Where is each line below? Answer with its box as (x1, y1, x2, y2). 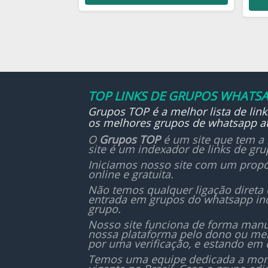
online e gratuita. (88, 167, 173, 181)
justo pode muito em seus (85, 6, 228, 18)
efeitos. (85, 19, 118, 31)
